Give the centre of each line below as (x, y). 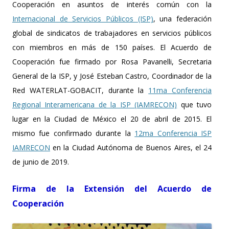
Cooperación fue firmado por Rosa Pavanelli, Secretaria (112, 62)
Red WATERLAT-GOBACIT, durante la (81, 90)
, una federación (182, 19)
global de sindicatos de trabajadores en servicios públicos (112, 33)
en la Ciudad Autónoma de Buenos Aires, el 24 (131, 147)
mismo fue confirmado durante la (74, 133)
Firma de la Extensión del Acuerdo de (112, 189)
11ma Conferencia (180, 90)
